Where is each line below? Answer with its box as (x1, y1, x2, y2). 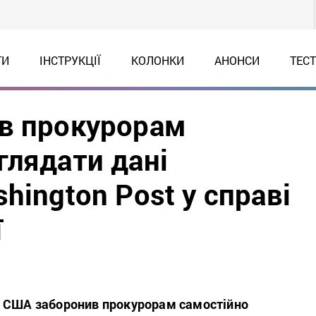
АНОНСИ (214, 53, 260, 68)
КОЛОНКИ (130, 53, 184, 68)
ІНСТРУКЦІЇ (39, 53, 101, 68)
